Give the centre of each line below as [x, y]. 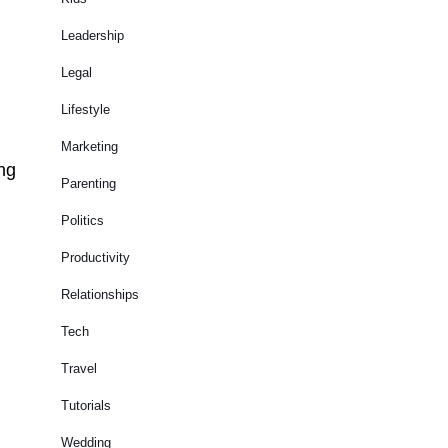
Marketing [89, 146]
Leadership [92, 35]
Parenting [88, 183]
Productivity [95, 257]
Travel [79, 368]
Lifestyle [85, 109]
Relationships [100, 294]
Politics [82, 220]
